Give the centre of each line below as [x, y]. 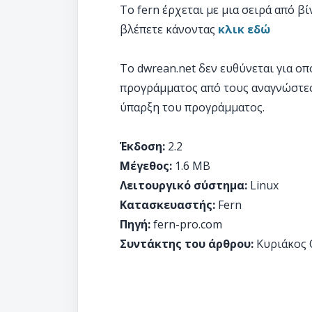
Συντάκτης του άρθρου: [188, 244]
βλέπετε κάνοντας [169, 29]
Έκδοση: [142, 146]
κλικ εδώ [244, 29]
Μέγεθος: [146, 166]
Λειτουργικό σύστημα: [184, 185]
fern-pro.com [186, 224]
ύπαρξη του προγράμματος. [192, 107]
